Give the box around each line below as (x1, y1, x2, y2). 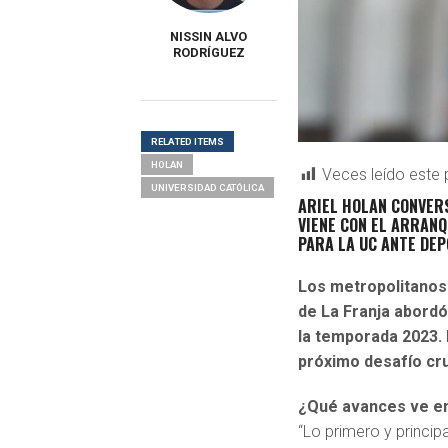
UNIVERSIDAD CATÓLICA (150, 182, 264, 193)
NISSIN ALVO (170, 29, 248, 44)
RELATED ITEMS (150, 136, 224, 147)
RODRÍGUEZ (172, 45, 245, 60)
